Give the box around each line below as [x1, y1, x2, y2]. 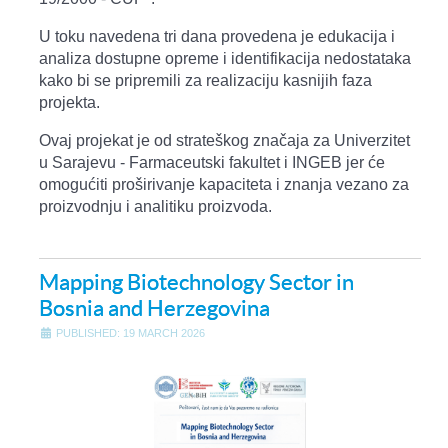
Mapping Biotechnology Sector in [39, 268, 354, 295]
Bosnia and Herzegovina [39, 294, 270, 321]
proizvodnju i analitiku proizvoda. [39, 197, 272, 215]
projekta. [39, 93, 100, 111]
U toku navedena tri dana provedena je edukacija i [39, 27, 395, 45]
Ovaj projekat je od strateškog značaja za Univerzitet [39, 131, 410, 149]
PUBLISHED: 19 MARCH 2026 [56, 326, 205, 339]
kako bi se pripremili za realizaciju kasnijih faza [39, 71, 372, 89]
